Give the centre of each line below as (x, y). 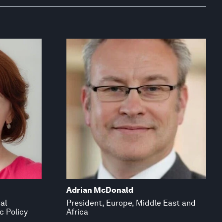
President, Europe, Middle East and (131, 203)
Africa (77, 212)
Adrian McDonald (100, 190)
